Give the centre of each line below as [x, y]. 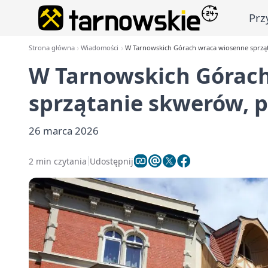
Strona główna [52, 48]
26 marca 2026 [64, 131]
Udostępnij [112, 161]
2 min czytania [58, 161]
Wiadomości [100, 48]
